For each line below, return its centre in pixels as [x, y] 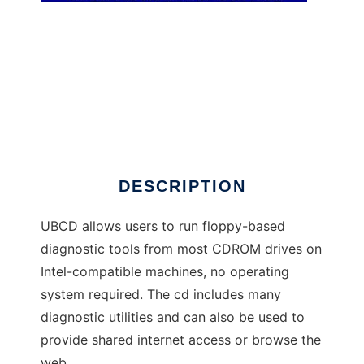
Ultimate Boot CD [95, 124]
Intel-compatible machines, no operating [165, 272]
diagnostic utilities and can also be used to [173, 317]
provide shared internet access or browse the [181, 340]
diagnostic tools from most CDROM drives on [181, 249]
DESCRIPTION [182, 186]
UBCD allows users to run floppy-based [163, 226]
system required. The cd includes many [161, 295]
